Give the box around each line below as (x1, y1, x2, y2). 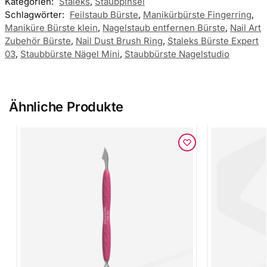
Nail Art (230, 21, 261, 33)
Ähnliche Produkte (9, 98, 124, 114)
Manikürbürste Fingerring (143, 8, 252, 20)
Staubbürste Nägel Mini (20, 48, 120, 60)
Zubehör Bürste (5, 35, 71, 46)
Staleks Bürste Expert (167, 35, 259, 46)
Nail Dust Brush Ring (76, 35, 163, 46)
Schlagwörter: (5, 8, 67, 20)
